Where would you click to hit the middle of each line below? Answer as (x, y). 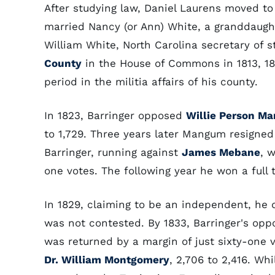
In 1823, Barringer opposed (115, 115)
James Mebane (221, 152)
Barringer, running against (113, 152)
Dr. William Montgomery (107, 260)
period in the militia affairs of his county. (151, 82)
